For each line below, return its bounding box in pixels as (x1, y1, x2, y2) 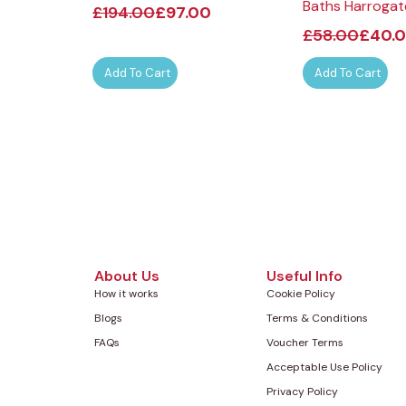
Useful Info (266, 266, 343, 286)
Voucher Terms (266, 335, 343, 351)
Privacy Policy (266, 384, 338, 400)
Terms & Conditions (266, 311, 368, 326)
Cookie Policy (266, 286, 335, 302)
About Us (94, 266, 159, 286)
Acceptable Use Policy (266, 360, 382, 375)
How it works (94, 286, 159, 302)
